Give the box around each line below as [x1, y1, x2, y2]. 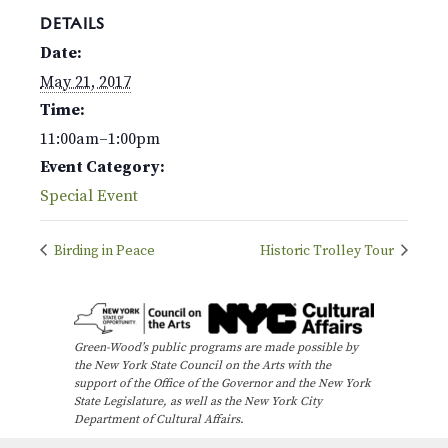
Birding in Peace [51, 241, 155, 260]
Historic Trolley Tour [260, 241, 397, 260]
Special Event [40, 185, 138, 206]
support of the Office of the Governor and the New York [74, 375, 371, 391]
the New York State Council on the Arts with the [74, 357, 331, 373]
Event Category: [40, 156, 165, 177]
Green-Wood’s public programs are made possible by [74, 339, 358, 355]
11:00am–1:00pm [40, 128, 160, 149]
